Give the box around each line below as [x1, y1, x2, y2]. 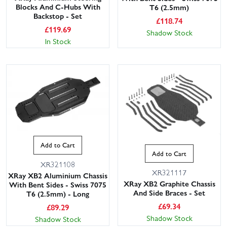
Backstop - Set [33, 10, 82, 22]
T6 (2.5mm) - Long [26, 187, 89, 199]
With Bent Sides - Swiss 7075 [9, 178, 106, 190]
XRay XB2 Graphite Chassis [123, 178, 215, 190]
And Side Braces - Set [133, 187, 205, 199]
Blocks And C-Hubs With [15, 1, 100, 13]
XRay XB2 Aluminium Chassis [8, 169, 107, 181]
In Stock [45, 35, 71, 47]
